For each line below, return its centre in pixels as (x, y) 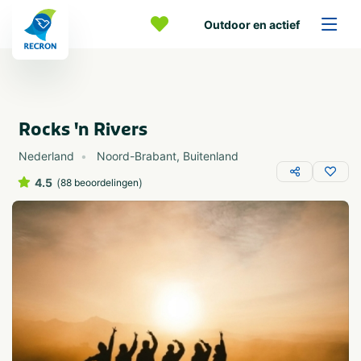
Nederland (46, 156)
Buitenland (211, 156)
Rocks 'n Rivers (83, 130)
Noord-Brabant (137, 156)
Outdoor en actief (252, 24)
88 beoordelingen (100, 183)
